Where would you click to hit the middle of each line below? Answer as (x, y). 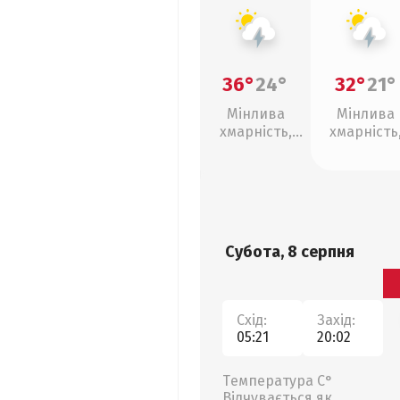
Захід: (336, 320)
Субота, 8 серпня (290, 252)
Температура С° (278, 381)
